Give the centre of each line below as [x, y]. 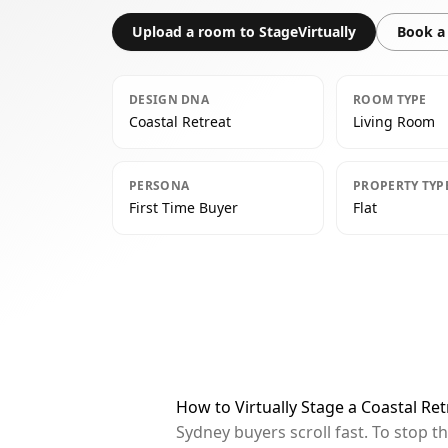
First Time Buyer [183, 207]
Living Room [394, 121]
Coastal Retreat [180, 121]
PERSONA [159, 185]
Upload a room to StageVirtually [244, 31]
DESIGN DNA [169, 99]
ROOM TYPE [390, 99]
